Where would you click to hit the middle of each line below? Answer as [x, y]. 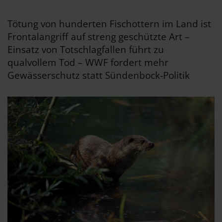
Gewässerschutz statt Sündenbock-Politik [99, 75]
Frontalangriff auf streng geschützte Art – [99, 37]
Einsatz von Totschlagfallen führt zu [86, 50]
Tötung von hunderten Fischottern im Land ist [109, 24]
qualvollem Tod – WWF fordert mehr [88, 62]
